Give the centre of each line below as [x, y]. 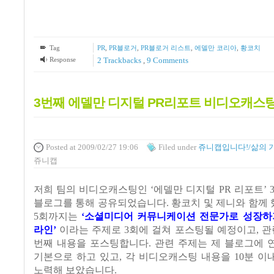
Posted [57, 147]
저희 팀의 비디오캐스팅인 [92, 190]
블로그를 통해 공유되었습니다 [100, 203]
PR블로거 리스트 [165, 47]
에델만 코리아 [215, 47]
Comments [169, 60]
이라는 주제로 [91, 230]
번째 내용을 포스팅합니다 [91, 244]
